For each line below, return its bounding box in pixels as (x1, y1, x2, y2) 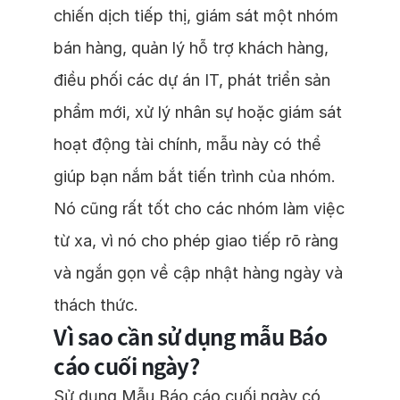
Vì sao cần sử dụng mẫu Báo (54, 321, 327, 352)
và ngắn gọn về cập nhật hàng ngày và (54, 263, 343, 282)
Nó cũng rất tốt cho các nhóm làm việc (54, 199, 345, 218)
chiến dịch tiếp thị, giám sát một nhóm (54, 6, 338, 25)
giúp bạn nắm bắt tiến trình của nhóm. (54, 167, 336, 186)
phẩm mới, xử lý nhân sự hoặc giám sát (54, 103, 342, 121)
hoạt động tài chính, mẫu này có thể (54, 135, 321, 154)
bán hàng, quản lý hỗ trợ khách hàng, (54, 38, 329, 57)
